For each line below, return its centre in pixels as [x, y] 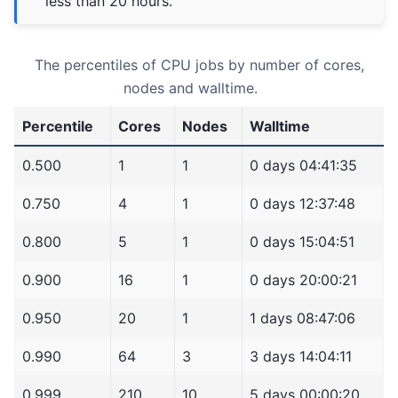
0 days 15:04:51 [302, 241]
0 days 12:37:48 [302, 203]
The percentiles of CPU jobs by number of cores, [199, 64]
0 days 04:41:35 [303, 165]
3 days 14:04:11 [301, 356]
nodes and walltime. [191, 88]
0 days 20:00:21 [303, 279]
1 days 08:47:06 [302, 318]
